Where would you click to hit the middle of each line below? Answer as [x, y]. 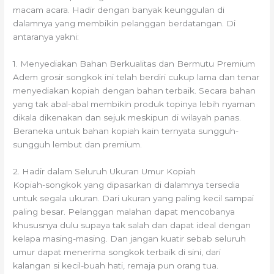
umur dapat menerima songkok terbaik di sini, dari [117, 252]
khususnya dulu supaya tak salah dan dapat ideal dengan [132, 225]
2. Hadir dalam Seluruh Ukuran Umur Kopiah [105, 172]
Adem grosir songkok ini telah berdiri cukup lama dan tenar [136, 77]
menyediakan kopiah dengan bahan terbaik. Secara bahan [135, 91]
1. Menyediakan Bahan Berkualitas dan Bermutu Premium [134, 64]
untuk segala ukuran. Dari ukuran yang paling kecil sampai [134, 198]
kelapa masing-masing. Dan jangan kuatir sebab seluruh [130, 239]
